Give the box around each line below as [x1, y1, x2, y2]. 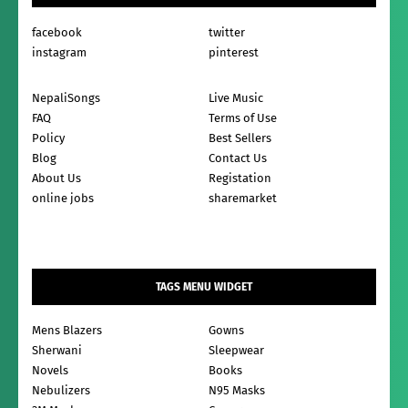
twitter [209, 25, 245, 40]
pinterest [209, 46, 259, 60]
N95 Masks [209, 383, 265, 398]
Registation [209, 171, 271, 186]
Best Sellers [209, 131, 271, 146]
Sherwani [32, 343, 82, 358]
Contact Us [209, 151, 267, 166]
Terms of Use [209, 111, 277, 126]
